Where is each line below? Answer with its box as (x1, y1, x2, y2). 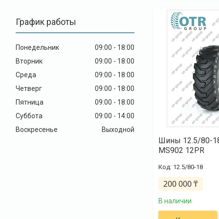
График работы (16, 16, 76, 27)
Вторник (16, 57, 43, 65)
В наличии (158, 197, 192, 205)
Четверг (16, 84, 42, 92)
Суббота (16, 111, 43, 120)
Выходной (102, 125, 135, 133)
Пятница (16, 98, 44, 106)
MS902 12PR (158, 146, 204, 155)
